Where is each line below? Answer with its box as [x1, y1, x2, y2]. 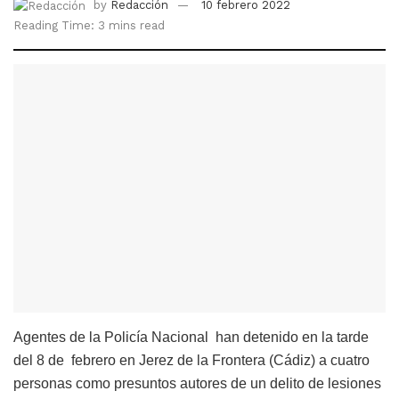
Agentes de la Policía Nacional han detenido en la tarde [13, 329, 369, 345]
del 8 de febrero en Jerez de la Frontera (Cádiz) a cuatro [13, 352, 370, 368]
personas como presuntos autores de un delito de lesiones [13, 375, 381, 391]
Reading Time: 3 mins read [13, 18, 165, 32]
